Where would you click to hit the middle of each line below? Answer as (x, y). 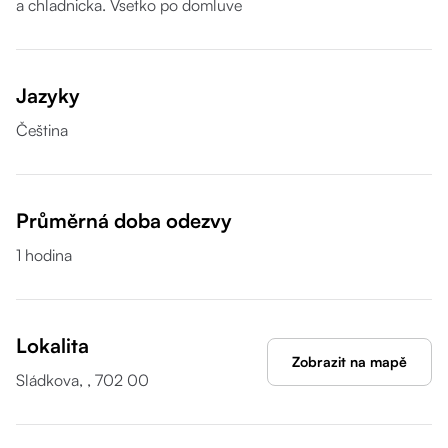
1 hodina (44, 255)
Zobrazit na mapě (349, 361)
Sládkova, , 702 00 (82, 380)
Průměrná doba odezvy (124, 220)
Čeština (42, 130)
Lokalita (52, 345)
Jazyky (48, 95)
